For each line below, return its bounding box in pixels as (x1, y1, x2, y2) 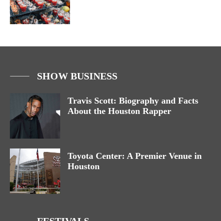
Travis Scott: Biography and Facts (68, 96, 198, 106)
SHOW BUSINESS (37, 71, 117, 82)
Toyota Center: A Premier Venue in (68, 151, 202, 161)
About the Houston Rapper (68, 106, 171, 116)
